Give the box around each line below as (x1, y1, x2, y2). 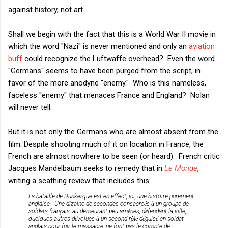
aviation (189, 41, 215, 51)
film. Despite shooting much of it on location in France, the (8, 139, 204, 149)
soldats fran (28, 207, 60, 215)
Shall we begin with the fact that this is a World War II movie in (8, 29, 216, 39)
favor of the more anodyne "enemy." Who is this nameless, (8, 78, 206, 88)
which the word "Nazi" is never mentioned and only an (8, 41, 189, 51)
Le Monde (164, 163, 197, 173)
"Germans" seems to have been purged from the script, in (8, 66, 201, 75)
